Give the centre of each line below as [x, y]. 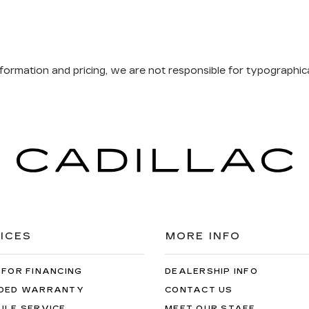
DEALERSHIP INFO [211, 271]
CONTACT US [199, 290]
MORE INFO [203, 236]
